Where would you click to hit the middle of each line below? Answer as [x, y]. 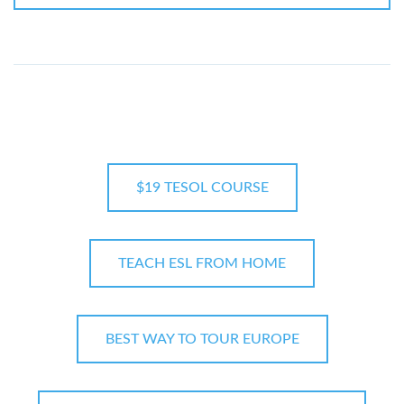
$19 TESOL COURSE [202, 188]
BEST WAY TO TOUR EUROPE [202, 340]
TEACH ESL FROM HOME [202, 264]
